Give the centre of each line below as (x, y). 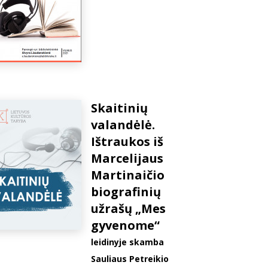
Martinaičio (128, 175)
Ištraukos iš (127, 141)
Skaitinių (119, 108)
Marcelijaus (127, 158)
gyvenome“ (125, 225)
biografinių (126, 192)
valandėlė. (123, 125)
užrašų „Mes (128, 208)
